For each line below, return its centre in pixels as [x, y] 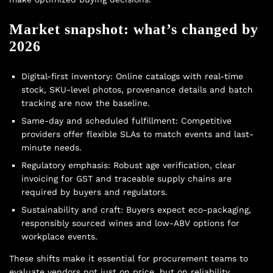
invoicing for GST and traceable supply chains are [126, 179]
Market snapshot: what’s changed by [134, 30]
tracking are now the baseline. [86, 103]
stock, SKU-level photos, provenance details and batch [137, 90]
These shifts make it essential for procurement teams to [129, 259]
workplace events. [59, 237]
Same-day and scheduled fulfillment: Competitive [126, 121]
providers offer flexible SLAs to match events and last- [137, 134]
